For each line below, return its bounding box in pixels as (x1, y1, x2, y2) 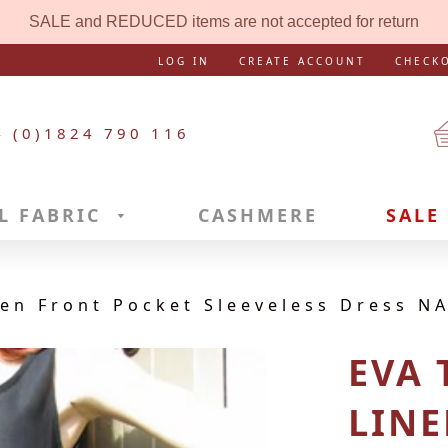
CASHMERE (197, 203, 318, 227)
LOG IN (158, 54, 210, 68)
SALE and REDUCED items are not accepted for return (29, 13, 419, 30)
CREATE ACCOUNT (239, 54, 366, 68)
